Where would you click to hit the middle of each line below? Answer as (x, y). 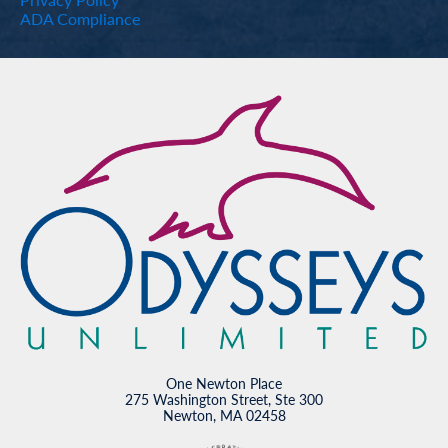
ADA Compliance (80, 18)
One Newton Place (224, 383)
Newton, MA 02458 (224, 415)
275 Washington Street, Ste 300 (224, 399)
